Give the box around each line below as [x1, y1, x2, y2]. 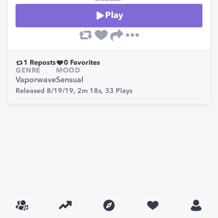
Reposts [28, 59, 56, 66]
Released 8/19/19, [16, 88, 77, 94]
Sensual [56, 76, 83, 84]
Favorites [68, 59, 100, 66]
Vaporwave [16, 76, 56, 84]
